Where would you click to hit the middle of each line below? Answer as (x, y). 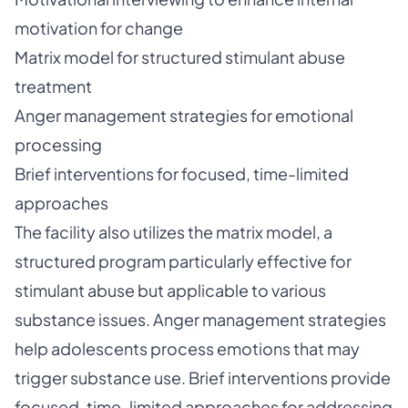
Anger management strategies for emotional (184, 115)
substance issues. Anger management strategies (200, 319)
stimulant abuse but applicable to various (170, 290)
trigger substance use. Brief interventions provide (203, 377)
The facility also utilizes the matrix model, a (173, 232)
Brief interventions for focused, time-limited (182, 173)
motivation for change (99, 28)
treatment (53, 86)
